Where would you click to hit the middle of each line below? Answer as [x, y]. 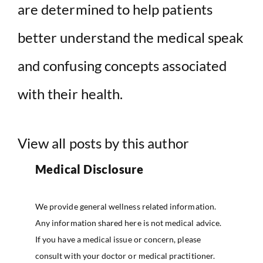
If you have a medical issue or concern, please [118, 239]
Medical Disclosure [90, 169]
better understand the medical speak [131, 37]
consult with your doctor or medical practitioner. [125, 255]
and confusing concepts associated [122, 65]
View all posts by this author [103, 143]
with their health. [70, 93]
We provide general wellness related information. [126, 206]
